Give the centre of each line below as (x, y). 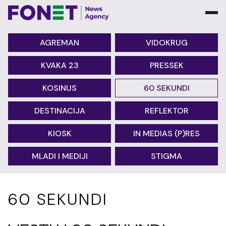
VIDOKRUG (166, 43)
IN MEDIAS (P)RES (166, 133)
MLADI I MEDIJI (60, 156)
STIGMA (166, 156)
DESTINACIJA (60, 111)
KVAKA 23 (60, 65)
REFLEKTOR (166, 111)
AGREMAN (60, 43)
